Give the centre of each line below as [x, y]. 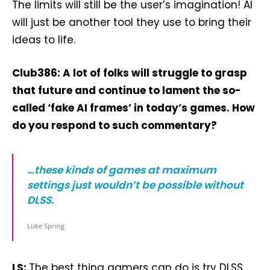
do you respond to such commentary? [115, 125]
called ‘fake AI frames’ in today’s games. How [133, 108]
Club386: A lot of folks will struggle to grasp [130, 73]
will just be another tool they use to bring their [132, 22]
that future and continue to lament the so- [127, 90]
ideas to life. [44, 40]
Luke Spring [46, 226]
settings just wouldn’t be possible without [135, 185]
